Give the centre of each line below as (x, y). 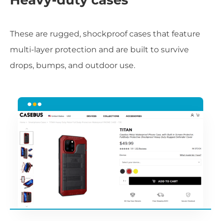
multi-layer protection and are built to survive (99, 49)
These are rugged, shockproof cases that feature (105, 34)
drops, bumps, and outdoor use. (73, 65)
